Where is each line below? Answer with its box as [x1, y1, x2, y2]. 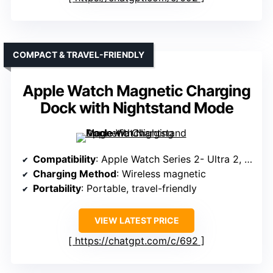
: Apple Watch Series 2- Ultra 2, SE [96, 153, 244, 166]
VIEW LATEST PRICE [94, 215, 179, 226]
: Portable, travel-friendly [81, 182, 197, 195]
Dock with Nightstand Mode [40, 99, 233, 118]
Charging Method [33, 168, 116, 180]
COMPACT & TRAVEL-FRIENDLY [13, 49, 144, 60]
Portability [33, 182, 81, 195]
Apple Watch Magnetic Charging [23, 82, 250, 101]
